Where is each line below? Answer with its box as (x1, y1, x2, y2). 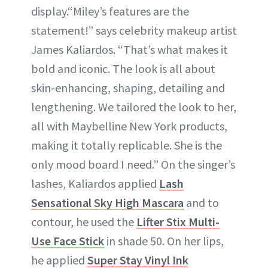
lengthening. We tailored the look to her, (31, 99, 236, 114)
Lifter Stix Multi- (136, 214, 220, 229)
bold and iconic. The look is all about (31, 60, 215, 76)
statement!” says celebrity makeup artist (31, 22, 237, 38)
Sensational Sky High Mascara (31, 194, 184, 210)
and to (184, 194, 219, 210)
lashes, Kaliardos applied (31, 175, 159, 191)
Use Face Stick (31, 233, 104, 248)
